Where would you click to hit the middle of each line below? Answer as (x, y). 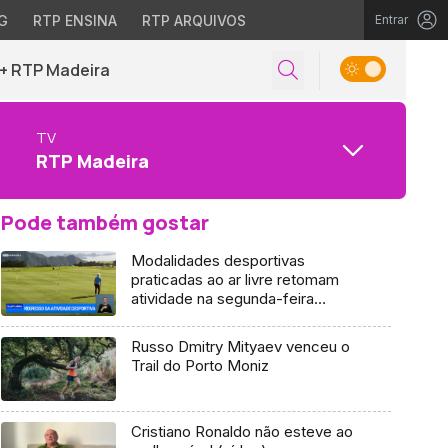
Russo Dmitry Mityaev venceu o (240, 346)
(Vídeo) (156, 317)
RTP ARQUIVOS (193, 20)
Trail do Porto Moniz (199, 365)
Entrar (391, 19)
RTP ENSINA (74, 20)
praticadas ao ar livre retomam (234, 279)
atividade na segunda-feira (222, 298)
